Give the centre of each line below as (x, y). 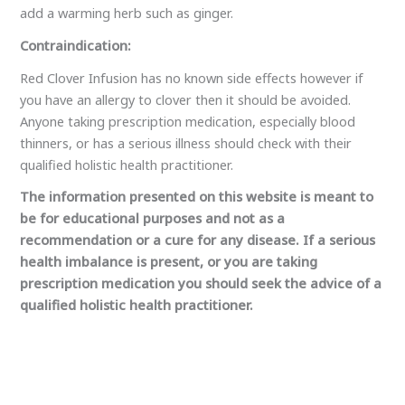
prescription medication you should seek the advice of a (201, 66)
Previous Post (66, 235)
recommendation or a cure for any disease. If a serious (198, 23)
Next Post (350, 235)
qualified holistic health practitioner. (137, 88)
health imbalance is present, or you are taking (169, 45)
